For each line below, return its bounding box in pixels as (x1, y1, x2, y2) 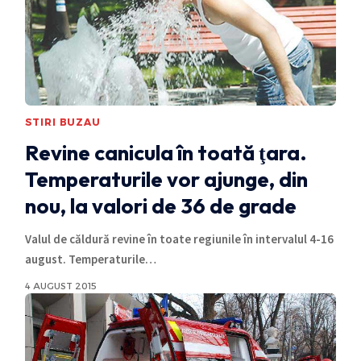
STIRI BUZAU (24, 115, 101, 128)
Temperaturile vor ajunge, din (24, 165, 308, 193)
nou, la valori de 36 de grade (24, 192, 297, 219)
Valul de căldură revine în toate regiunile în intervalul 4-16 (24, 230, 334, 247)
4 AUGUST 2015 (24, 280, 97, 292)
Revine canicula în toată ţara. (24, 139, 307, 166)
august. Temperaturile (24, 251, 145, 267)
